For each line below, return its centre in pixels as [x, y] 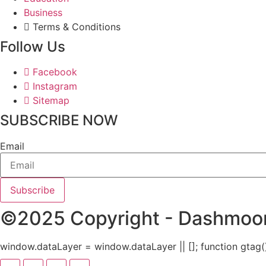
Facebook [55, 72]
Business [43, 12]
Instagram [55, 86]
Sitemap [51, 100]
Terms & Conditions [77, 26]
